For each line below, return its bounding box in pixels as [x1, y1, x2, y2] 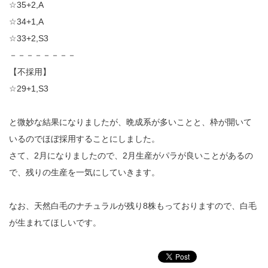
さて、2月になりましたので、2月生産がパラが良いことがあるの [9, 151, 253, 160]
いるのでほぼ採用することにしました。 [9, 134, 160, 144]
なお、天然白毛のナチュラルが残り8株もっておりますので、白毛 [9, 201, 257, 211]
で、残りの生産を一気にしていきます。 [9, 167, 160, 177]
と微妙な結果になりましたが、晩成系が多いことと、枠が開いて [9, 117, 252, 127]
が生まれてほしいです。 [9, 218, 101, 227]
